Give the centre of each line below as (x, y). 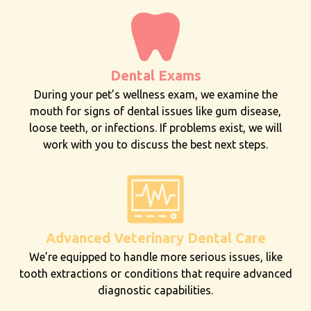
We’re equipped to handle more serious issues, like (155, 257)
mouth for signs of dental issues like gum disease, (155, 111)
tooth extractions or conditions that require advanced (155, 273)
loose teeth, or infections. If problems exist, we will (155, 127)
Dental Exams (155, 75)
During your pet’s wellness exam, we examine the (155, 94)
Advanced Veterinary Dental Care (155, 237)
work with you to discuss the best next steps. (155, 144)
